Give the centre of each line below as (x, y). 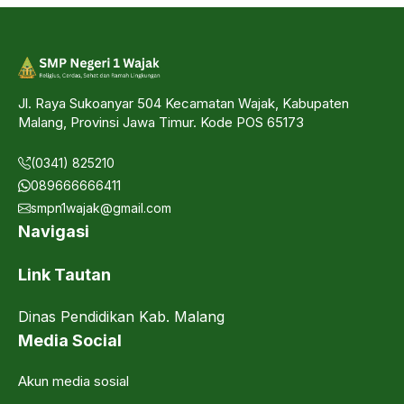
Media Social (70, 341)
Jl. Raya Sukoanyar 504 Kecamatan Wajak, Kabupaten (184, 103)
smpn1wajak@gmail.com (101, 208)
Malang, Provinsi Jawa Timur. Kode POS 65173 (161, 122)
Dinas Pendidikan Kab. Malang (121, 317)
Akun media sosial (73, 381)
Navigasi (54, 232)
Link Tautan (64, 275)
